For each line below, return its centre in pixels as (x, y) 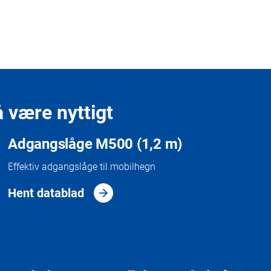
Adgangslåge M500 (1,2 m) (95, 144)
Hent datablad (46, 193)
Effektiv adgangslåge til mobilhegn (82, 166)
